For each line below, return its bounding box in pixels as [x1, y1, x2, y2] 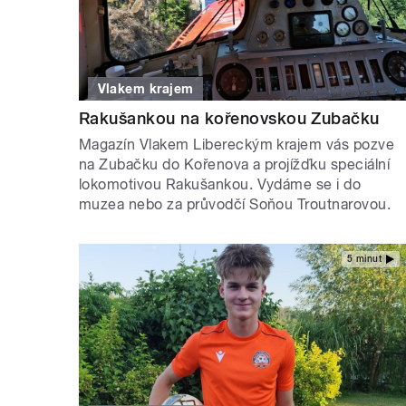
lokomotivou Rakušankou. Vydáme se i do [79, 176, 362, 194]
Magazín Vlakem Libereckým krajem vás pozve [79, 136, 395, 154]
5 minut [346, 253, 382, 264]
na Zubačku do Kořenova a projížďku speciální [79, 156, 391, 174]
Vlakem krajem [97, 82, 194, 97]
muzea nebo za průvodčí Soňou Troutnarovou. [79, 196, 395, 214]
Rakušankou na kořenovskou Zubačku [79, 109, 380, 129]
